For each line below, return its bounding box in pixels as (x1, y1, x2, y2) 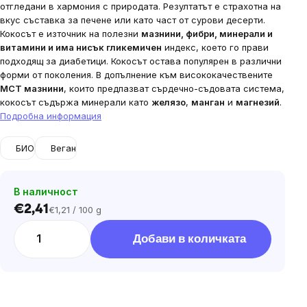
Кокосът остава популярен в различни (111, 56, 282, 66)
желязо (151, 97, 186, 108)
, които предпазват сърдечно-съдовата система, (64, 83, 284, 94)
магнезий (236, 97, 280, 108)
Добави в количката (132, 233, 246, 245)
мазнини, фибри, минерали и (141, 28, 273, 39)
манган (191, 97, 225, 108)
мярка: (48, 237, 77, 249)
